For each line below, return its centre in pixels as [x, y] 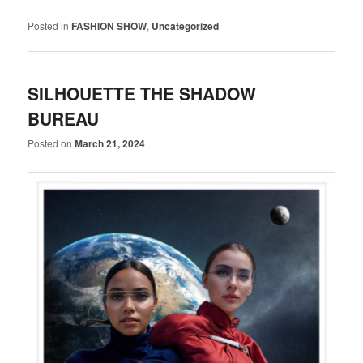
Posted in [49, 26]
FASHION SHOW [109, 26]
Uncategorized [186, 26]
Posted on [51, 143]
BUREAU [64, 118]
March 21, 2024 [110, 143]
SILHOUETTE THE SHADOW [142, 93]
